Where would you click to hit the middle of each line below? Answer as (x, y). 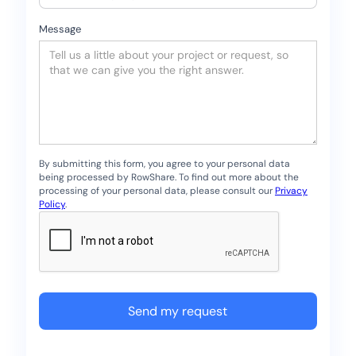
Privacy (291, 191)
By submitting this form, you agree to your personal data (164, 164)
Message (60, 29)
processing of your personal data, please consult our (157, 191)
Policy (52, 205)
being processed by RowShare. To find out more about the (168, 178)
